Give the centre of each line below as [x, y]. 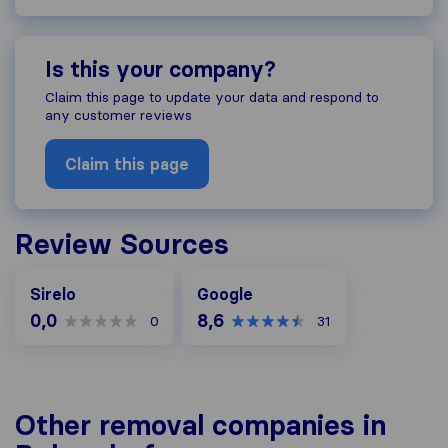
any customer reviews [118, 115]
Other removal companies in [200, 425]
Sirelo [53, 294]
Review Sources [122, 244]
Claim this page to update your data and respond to [212, 97]
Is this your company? [160, 70]
